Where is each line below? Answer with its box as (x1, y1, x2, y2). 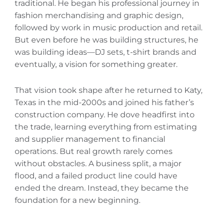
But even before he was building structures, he (15, 35, 198, 45)
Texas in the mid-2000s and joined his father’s (15, 98, 194, 108)
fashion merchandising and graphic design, (15, 11, 183, 21)
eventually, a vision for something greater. (15, 60, 177, 69)
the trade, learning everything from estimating (15, 122, 197, 132)
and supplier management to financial (15, 134, 165, 144)
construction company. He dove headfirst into (15, 110, 195, 120)
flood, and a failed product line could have (15, 171, 177, 181)
